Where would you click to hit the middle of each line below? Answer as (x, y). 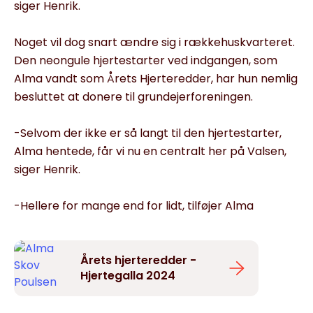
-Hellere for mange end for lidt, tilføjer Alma (134, 205)
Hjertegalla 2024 (128, 275)
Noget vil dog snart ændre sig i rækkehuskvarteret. (154, 42)
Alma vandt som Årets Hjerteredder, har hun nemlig (156, 78)
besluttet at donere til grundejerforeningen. (133, 96)
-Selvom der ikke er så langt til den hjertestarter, (148, 133)
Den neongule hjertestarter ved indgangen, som (146, 60)
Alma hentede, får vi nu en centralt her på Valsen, (150, 151)
